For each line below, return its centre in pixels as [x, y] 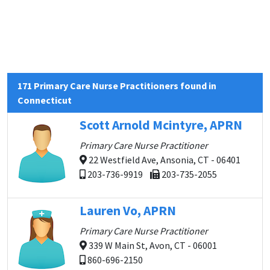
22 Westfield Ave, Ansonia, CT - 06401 [164, 160]
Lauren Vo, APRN [128, 211]
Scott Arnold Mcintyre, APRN [161, 125]
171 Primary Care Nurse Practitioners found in [117, 86]
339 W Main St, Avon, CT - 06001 [152, 245]
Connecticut [45, 100]
